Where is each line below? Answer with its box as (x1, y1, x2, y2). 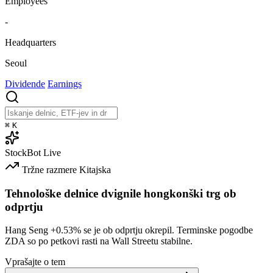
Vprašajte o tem (5, 257, 65, 268)
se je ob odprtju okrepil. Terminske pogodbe (81, 225, 253, 236)
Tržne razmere (22, 164, 77, 175)
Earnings (48, 78, 82, 89)
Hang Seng (5, 225, 51, 236)
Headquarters (5, 37, 56, 48)
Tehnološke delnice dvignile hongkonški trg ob (5, 186, 236, 200)
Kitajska (79, 164, 111, 175)
